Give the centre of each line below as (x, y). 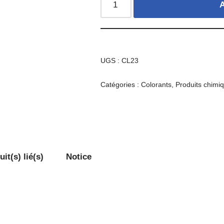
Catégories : (121, 85)
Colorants (156, 85)
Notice (79, 157)
